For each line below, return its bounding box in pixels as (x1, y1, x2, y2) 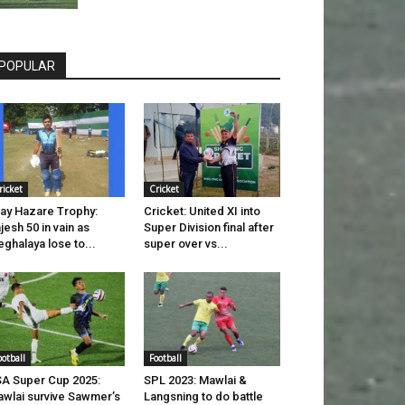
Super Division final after (143, 221, 274, 235)
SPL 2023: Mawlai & (143, 373, 247, 388)
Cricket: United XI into (143, 204, 260, 219)
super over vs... (143, 237, 228, 251)
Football (148, 352, 182, 365)
